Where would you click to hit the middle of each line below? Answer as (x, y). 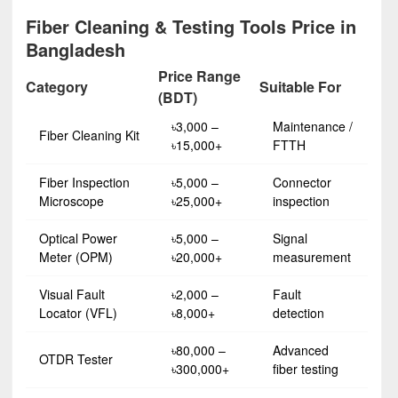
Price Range (199, 76)
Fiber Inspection (84, 182)
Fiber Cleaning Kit (89, 135)
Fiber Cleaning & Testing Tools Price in (191, 26)
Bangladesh (76, 49)
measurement (312, 257)
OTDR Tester (76, 359)
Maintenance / (313, 126)
